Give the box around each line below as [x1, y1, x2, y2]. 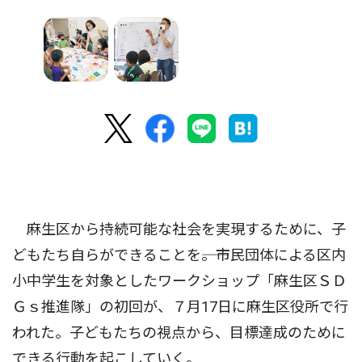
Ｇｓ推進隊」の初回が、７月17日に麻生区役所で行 [12, 298, 348, 316]
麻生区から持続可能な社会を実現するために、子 [12, 221, 346, 238]
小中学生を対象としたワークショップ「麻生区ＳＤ [12, 272, 347, 290]
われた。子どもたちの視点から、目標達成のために [12, 324, 346, 342]
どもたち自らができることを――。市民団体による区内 [12, 246, 346, 264]
